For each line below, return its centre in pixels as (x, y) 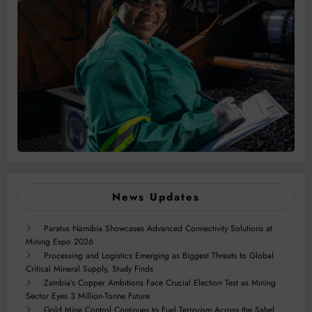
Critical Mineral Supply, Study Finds (89, 269)
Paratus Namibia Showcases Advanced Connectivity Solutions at (158, 229)
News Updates (156, 197)
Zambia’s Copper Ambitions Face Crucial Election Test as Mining (160, 283)
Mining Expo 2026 (60, 242)
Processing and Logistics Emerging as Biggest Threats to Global (159, 256)
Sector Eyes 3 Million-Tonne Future (88, 296)
